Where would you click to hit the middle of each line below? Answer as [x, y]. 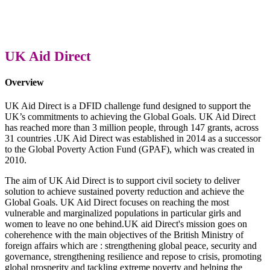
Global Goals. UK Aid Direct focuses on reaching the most [117, 202]
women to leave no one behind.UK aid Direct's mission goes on [126, 224]
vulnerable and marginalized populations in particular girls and [123, 213]
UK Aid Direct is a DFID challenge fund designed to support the [128, 106]
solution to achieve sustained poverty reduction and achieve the [124, 192]
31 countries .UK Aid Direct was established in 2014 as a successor [133, 139]
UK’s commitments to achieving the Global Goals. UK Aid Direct [130, 117]
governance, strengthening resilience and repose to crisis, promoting [133, 257]
